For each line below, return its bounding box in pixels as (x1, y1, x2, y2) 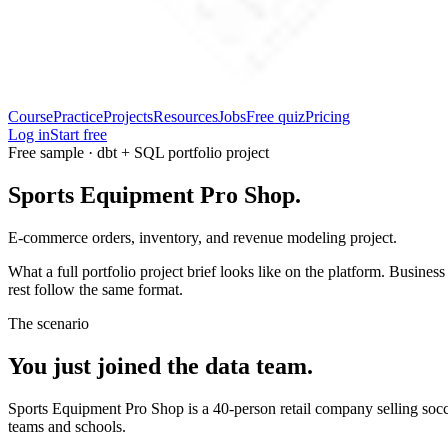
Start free (50, 126, 107, 143)
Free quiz (246, 108, 305, 125)
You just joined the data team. (8, 352, 313, 379)
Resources (153, 108, 218, 125)
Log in (8, 126, 50, 143)
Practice (53, 108, 103, 125)
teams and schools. (8, 417, 126, 435)
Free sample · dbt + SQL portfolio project (8, 144, 269, 161)
